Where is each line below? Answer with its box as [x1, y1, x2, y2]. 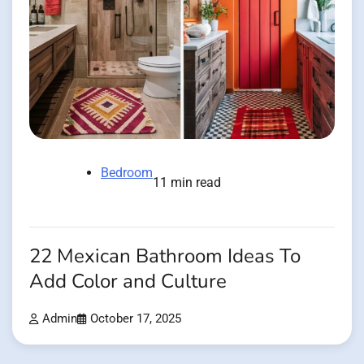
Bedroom [101, 165, 153, 181]
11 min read [153, 175, 221, 191]
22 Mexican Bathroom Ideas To [29, 243, 301, 271]
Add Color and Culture [29, 268, 227, 296]
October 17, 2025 [90, 312, 181, 327]
